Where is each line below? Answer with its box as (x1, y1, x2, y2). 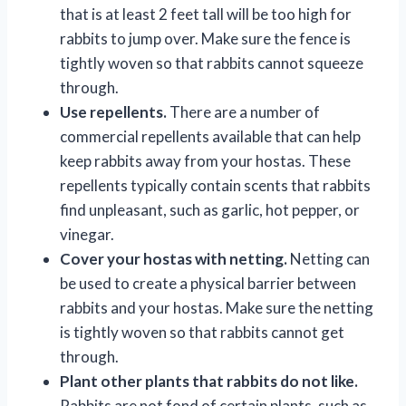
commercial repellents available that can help (60, 126, 361, 146)
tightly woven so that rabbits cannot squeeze (60, 53, 363, 72)
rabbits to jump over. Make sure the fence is (60, 28, 351, 48)
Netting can (287, 248, 370, 268)
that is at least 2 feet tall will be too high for (60, 4, 352, 24)
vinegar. (60, 224, 114, 244)
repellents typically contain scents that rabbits (60, 175, 371, 195)
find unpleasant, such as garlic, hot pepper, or (60, 199, 360, 219)
